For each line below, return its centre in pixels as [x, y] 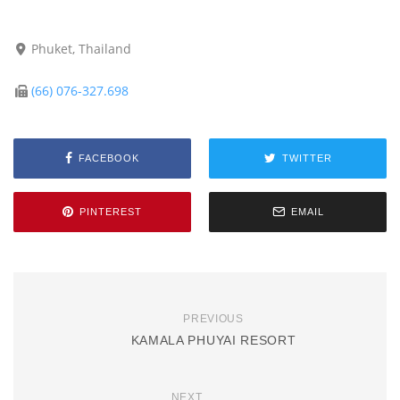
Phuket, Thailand [82, 48]
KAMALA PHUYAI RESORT [213, 340]
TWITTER [307, 158]
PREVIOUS [213, 318]
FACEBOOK [109, 158]
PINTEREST [111, 212]
